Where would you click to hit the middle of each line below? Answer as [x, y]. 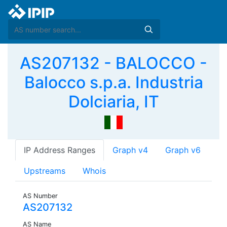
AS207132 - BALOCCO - [113, 63]
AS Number [40, 196]
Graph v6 [183, 150]
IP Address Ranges [60, 150]
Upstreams [45, 171]
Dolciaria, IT [113, 102]
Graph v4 [130, 150]
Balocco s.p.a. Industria [113, 82]
